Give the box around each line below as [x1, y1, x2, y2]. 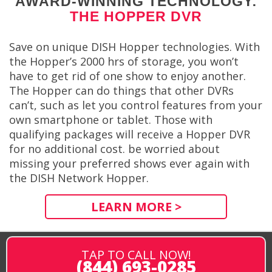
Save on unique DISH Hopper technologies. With [9, 39, 260, 55]
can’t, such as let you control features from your [9, 98, 262, 113]
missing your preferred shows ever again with [9, 156, 250, 171]
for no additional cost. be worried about [9, 141, 220, 157]
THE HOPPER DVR [70, 8, 202, 24]
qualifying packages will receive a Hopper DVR [9, 127, 250, 142]
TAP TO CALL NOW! [81, 246, 191, 263]
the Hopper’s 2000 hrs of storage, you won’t [9, 54, 239, 69]
